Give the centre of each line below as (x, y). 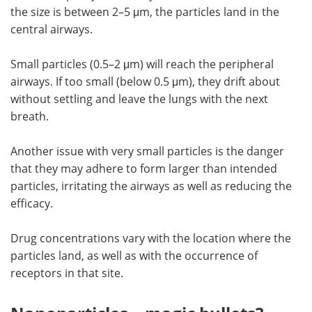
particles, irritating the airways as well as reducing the (151, 185)
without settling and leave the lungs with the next (139, 98)
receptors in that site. (67, 272)
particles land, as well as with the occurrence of (134, 255)
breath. (30, 116)
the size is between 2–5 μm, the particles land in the (145, 11)
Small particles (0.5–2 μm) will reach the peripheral (142, 63)
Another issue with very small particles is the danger (147, 150)
